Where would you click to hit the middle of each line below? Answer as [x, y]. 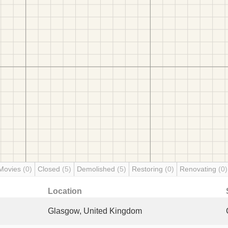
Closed [50, 169]
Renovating [199, 169]
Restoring [148, 169]
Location [65, 191]
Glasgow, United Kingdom [95, 211]
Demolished [97, 169]
